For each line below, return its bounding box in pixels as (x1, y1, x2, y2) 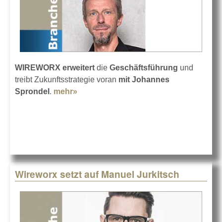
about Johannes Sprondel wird (77, 87, 193, 96)
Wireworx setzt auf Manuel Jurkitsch (15, 167, 179, 181)
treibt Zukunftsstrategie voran (15, 75, 118, 84)
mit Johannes (118, 75, 169, 84)
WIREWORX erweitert (15, 63, 95, 72)
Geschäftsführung (110, 63, 178, 72)
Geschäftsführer (77, 99, 138, 108)
